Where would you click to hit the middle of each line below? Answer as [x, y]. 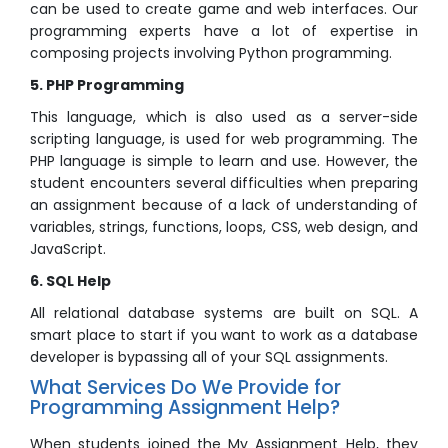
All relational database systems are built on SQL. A [224, 313]
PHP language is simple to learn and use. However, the [224, 161]
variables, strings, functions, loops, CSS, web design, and [224, 227]
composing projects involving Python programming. [211, 53]
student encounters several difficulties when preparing [224, 183]
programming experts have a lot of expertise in [224, 31]
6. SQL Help [70, 281]
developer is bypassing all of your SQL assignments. [209, 357]
